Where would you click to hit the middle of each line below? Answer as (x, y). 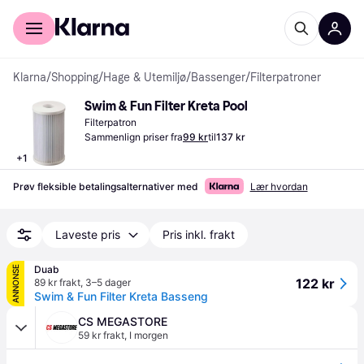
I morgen (149, 335)
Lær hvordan (279, 186)
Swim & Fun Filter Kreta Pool (166, 106)
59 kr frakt (101, 335)
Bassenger (218, 78)
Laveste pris (88, 234)
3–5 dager (108, 282)
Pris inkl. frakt (199, 234)
